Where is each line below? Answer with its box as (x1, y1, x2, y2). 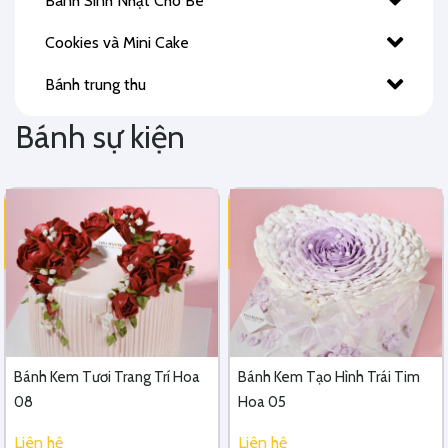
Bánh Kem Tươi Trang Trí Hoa (14, 368, 200, 386)
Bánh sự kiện (15, 117, 185, 156)
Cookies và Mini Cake (45, 33, 189, 52)
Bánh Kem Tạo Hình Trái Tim (238, 368, 420, 386)
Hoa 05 (238, 393, 286, 411)
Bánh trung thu (45, 75, 146, 94)
